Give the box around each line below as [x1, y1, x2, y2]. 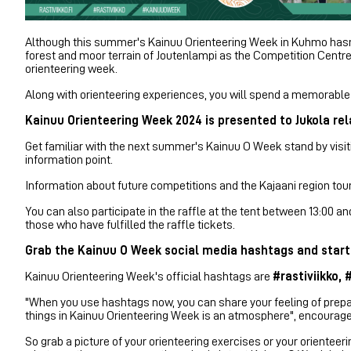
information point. [25, 153, 113, 166]
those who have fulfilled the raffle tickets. [25, 218, 235, 231]
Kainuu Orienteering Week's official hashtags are [25, 270, 273, 283]
